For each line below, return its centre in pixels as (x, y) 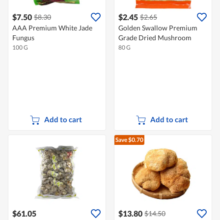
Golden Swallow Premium (158, 28)
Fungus (23, 38)
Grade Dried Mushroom (155, 38)
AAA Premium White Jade (52, 28)
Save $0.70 (129, 140)
